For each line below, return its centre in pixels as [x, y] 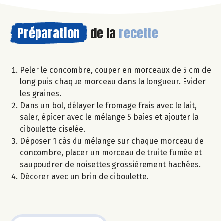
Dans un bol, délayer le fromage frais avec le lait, [108, 105]
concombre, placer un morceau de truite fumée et [111, 152]
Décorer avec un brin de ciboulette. [84, 176]
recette [139, 33]
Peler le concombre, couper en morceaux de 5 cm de [115, 70]
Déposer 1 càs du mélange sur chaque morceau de [112, 141]
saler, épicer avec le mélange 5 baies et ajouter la [109, 117]
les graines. [40, 93]
